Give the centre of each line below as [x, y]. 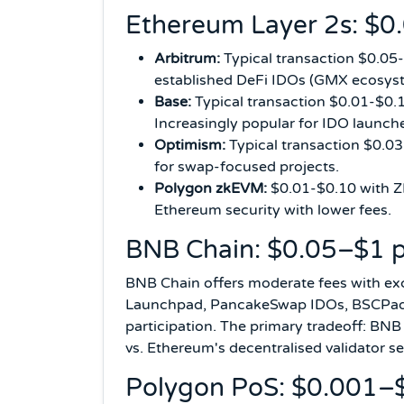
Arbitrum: [187, 58]
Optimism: [190, 145]
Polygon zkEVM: [211, 188]
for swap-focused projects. [247, 166]
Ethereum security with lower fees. [273, 210]
